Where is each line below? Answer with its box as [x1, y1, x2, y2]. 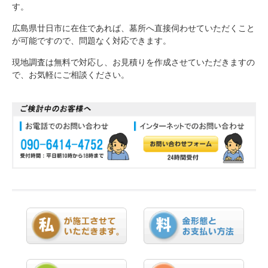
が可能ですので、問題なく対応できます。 [11, 36, 171, 46]
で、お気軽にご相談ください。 [11, 70, 129, 80]
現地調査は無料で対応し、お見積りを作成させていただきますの [11, 57, 255, 68]
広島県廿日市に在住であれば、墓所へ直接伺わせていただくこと [11, 23, 255, 33]
